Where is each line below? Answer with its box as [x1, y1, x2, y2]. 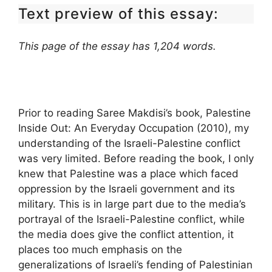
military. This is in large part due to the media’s [18, 197, 246, 210]
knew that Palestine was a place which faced [18, 167, 239, 180]
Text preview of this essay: [18, 5, 219, 22]
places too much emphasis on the [18, 243, 182, 256]
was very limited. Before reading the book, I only [18, 152, 254, 165]
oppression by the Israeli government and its [18, 182, 235, 195]
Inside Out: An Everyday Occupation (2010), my [18, 121, 249, 134]
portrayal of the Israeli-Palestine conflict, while [18, 212, 245, 225]
